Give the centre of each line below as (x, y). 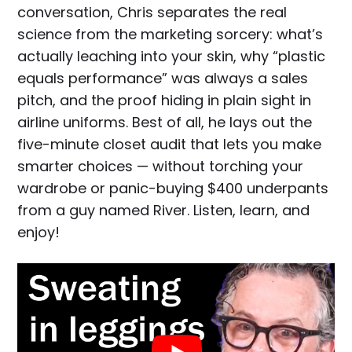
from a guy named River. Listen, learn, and (164, 211)
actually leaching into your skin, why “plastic (172, 57)
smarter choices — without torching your (161, 167)
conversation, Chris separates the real (152, 13)
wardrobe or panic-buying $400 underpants (173, 189)
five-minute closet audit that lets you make (170, 145)
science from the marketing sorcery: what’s (170, 35)
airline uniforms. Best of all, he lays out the (165, 123)
